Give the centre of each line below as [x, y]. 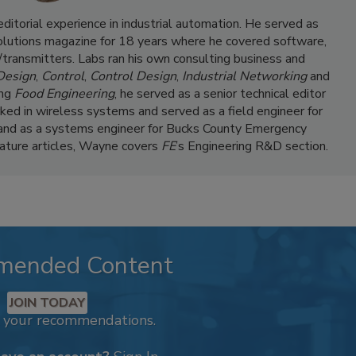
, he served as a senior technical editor [220, 93]
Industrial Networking [244, 76]
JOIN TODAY [47, 302]
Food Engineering [64, 93]
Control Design [133, 76]
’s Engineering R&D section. [252, 146]
